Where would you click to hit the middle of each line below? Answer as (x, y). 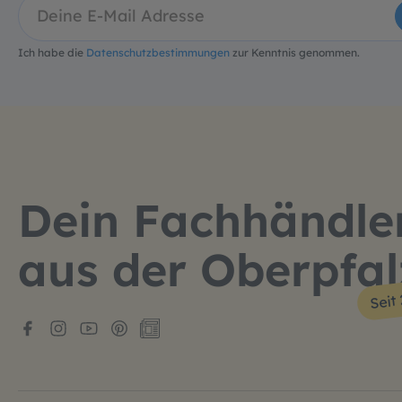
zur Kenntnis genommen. (295, 53)
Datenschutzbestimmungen (158, 53)
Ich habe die (52, 53)
